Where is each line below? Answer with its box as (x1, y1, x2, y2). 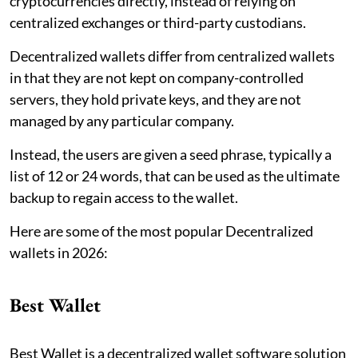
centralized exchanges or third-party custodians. (10, 13, 306, 31)
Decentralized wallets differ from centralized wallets (10, 46, 335, 65)
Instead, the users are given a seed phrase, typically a (10, 145, 332, 163)
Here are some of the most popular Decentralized (10, 221, 313, 240)
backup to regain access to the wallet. (10, 188, 238, 206)
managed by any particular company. (10, 111, 237, 129)
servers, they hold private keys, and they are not (10, 89, 301, 108)
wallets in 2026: (10, 243, 108, 261)
